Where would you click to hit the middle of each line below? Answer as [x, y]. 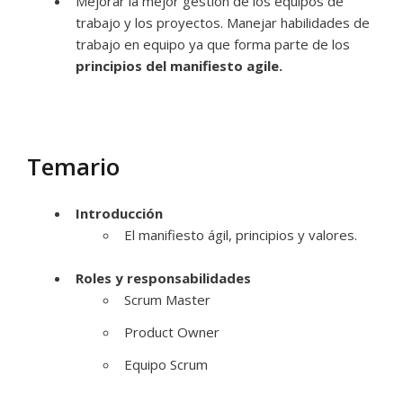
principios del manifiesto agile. [179, 66]
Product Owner [172, 332]
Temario [73, 166]
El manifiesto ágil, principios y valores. [241, 235]
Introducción [119, 213]
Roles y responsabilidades [163, 278]
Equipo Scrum [166, 364]
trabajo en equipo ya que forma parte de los [213, 44]
